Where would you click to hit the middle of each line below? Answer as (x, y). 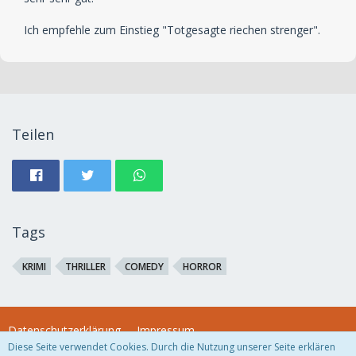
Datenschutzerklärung (64, 331)
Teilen (33, 135)
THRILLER (85, 267)
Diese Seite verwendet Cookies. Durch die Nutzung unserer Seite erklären (172, 347)
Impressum (166, 331)
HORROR (202, 267)
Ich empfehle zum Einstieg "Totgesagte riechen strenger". (172, 30)
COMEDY (144, 267)
